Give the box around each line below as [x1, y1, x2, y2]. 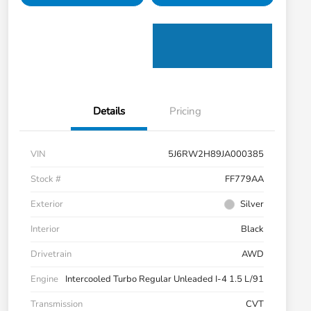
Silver [240, 198, 264, 211]
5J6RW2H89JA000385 [168, 148, 264, 161]
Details [93, 104, 125, 119]
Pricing [169, 104, 201, 119]
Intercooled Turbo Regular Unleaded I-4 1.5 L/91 [65, 273, 264, 286]
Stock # [31, 173, 61, 186]
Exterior [31, 198, 63, 211]
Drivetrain [31, 248, 72, 261]
